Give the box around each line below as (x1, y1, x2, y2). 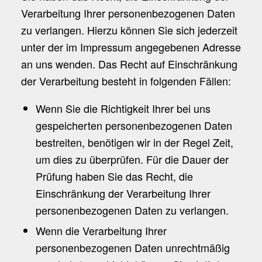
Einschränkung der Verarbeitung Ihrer (35, 185, 211, 201)
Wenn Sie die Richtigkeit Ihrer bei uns (35, 101, 211, 116)
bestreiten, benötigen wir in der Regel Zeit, (35, 135, 233, 150)
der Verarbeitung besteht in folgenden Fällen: (20, 73, 231, 89)
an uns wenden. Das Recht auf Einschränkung (20, 56, 237, 72)
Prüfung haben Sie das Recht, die (35, 168, 193, 184)
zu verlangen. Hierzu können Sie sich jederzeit (20, 22, 237, 38)
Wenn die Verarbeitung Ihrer (35, 223, 167, 239)
